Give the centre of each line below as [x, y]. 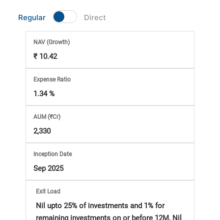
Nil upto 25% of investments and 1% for [100, 206]
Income [52, 169]
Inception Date [53, 154]
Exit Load [48, 192]
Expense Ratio [52, 80]
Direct [95, 17]
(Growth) [58, 42]
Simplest [59, 144]
